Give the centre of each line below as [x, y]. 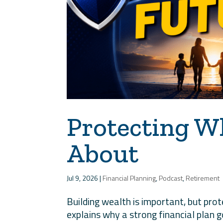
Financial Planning [129, 178]
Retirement [203, 178]
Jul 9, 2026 [83, 178]
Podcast [171, 178]
